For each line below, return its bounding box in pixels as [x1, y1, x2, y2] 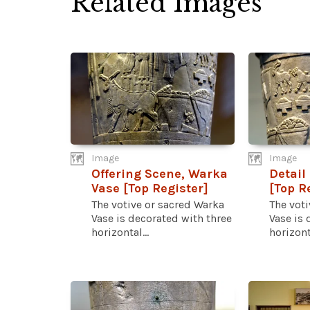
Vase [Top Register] [91, 181, 208, 197]
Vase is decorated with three [91, 212, 232, 226]
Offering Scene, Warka [91, 166, 228, 182]
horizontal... [91, 226, 149, 239]
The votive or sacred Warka [91, 198, 224, 212]
